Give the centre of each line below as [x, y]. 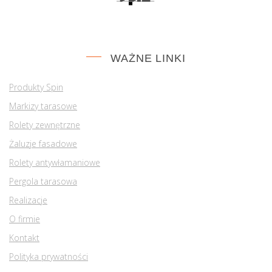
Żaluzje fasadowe [43, 144]
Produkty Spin [36, 87]
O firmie [25, 219]
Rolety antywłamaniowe [55, 163]
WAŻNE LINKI [148, 59]
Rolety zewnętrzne [45, 125]
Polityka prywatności [49, 257]
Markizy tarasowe [43, 106]
